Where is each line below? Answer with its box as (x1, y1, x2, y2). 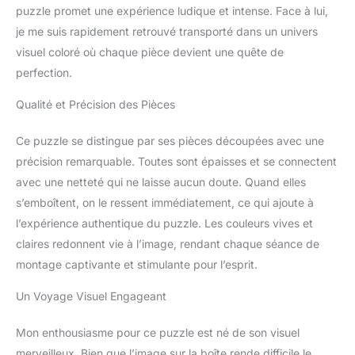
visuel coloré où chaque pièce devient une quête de (16, 44, 284, 59)
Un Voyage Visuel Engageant (16, 288, 166, 303)
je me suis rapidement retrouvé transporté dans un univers (16, 24, 318, 38)
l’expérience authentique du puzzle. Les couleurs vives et (16, 216, 313, 230)
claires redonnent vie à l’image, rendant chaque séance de (16, 236, 319, 250)
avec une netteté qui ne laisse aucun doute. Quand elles (16, 174, 306, 189)
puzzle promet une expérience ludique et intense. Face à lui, (16, 3, 328, 17)
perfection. (16, 65, 72, 79)
